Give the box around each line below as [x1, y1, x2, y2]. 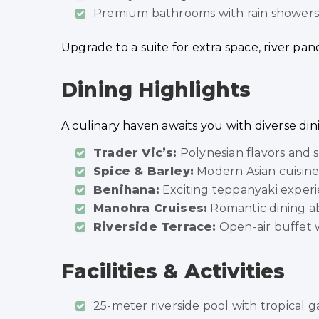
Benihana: [93, 182, 159, 197]
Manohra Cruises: [93, 201, 208, 215]
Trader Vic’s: [93, 145, 177, 159]
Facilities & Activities [61, 258, 286, 283]
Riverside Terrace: [93, 219, 216, 234]
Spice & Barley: [93, 164, 194, 178]
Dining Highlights [61, 77, 251, 102]
